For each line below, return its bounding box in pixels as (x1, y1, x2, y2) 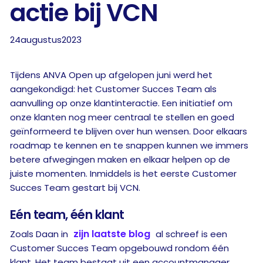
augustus (21, 33, 62, 46)
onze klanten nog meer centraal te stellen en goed (10, 111, 234, 123)
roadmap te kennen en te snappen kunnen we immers (10, 139, 248, 151)
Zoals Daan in (10, 228, 70, 240)
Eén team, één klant (10, 206, 124, 223)
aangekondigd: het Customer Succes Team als (10, 83, 217, 95)
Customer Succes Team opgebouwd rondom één (10, 242, 229, 254)
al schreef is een (153, 228, 227, 240)
